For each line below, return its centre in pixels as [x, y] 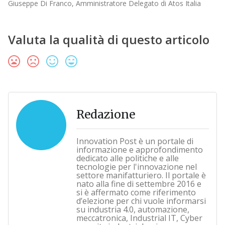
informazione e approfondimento [139, 150]
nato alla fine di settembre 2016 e [139, 184]
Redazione [105, 115]
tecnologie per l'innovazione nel [136, 167]
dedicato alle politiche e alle [127, 158]
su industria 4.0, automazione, [133, 210]
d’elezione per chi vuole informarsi [141, 201]
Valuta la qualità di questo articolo [108, 40]
